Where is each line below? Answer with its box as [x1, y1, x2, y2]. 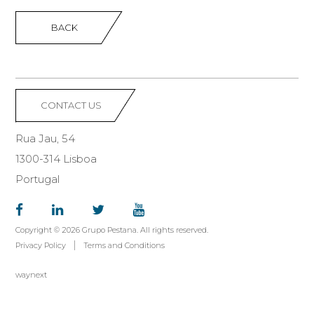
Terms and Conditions [83, 240, 165, 250]
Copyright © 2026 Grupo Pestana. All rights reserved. [15, 225, 209, 235]
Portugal [15, 172, 60, 186]
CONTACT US [41, 100, 102, 111]
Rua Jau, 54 [15, 132, 76, 145]
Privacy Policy [15, 240, 67, 250]
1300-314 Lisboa [15, 152, 97, 165]
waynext [15, 270, 48, 280]
